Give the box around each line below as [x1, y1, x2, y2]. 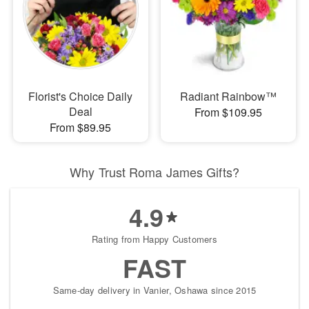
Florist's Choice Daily [28, 88, 133, 105]
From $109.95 [194, 104, 262, 121]
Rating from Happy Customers [91, 232, 217, 246]
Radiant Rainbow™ [179, 88, 277, 105]
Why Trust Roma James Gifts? [70, 163, 239, 181]
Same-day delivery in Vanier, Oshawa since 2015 [52, 283, 257, 297]
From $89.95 [50, 119, 112, 136]
